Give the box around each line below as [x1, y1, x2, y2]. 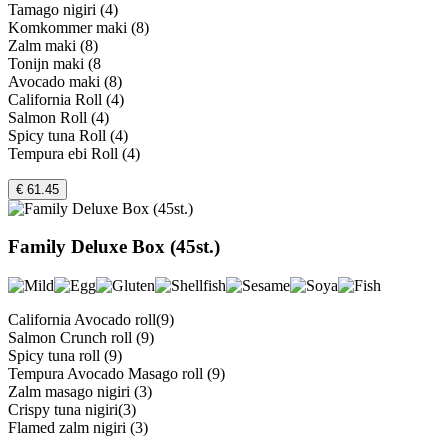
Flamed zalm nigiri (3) [8, 419, 148, 437]
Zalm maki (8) [8, 36, 98, 54]
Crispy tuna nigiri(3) [8, 401, 136, 419]
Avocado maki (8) [8, 72, 122, 90]
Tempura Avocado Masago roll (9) [8, 365, 225, 383]
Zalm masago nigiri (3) [8, 383, 152, 401]
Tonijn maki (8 [8, 54, 101, 72]
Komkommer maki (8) [8, 18, 149, 36]
